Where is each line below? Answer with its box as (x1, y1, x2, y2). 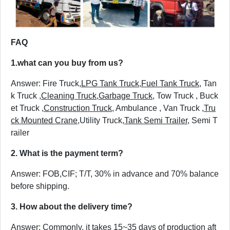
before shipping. (11, 182, 69, 191)
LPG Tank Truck (81, 79, 139, 88)
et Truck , (11, 104, 44, 113)
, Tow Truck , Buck (152, 91, 218, 101)
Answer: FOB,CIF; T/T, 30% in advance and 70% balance (11, 169, 219, 179)
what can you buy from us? (17, 59, 123, 68)
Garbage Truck (99, 91, 152, 101)
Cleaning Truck (41, 91, 97, 101)
